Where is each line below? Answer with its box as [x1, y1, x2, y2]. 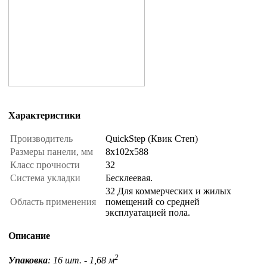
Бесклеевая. [105, 173, 153, 184]
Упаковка [8, 254, 48, 265]
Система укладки [10, 173, 83, 184]
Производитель [10, 133, 75, 144]
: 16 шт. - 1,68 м [48, 254, 114, 265]
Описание [8, 231, 50, 241]
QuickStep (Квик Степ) [105, 133, 198, 144]
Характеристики [8, 110, 80, 121]
